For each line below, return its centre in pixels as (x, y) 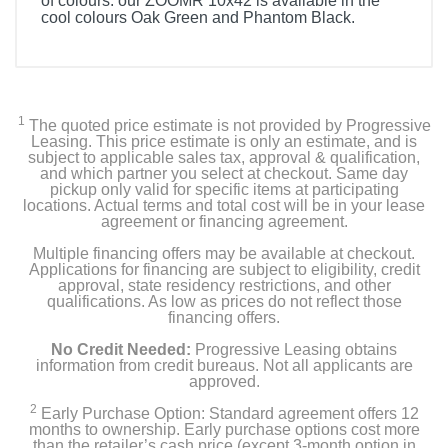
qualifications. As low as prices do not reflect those (224, 301)
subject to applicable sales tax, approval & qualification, (224, 157)
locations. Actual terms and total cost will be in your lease (224, 205)
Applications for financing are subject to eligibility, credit (224, 269)
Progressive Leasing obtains (294, 349)
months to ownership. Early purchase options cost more (224, 429)
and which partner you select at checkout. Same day (224, 173)
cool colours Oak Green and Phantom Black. (198, 17)
